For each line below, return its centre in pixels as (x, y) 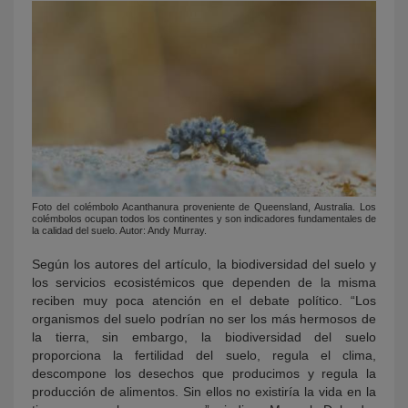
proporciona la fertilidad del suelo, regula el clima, (204, 355)
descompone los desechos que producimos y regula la (204, 373)
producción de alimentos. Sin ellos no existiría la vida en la (204, 391)
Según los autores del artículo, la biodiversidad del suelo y (204, 264)
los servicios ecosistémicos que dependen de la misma (204, 282)
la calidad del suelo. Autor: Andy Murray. (119, 230)
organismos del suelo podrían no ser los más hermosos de (204, 318)
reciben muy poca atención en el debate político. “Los (204, 300)
